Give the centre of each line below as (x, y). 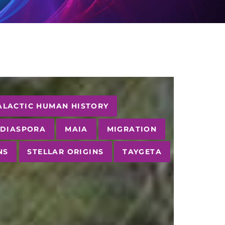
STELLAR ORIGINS (66, 152)
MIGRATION (132, 129)
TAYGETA (142, 152)
